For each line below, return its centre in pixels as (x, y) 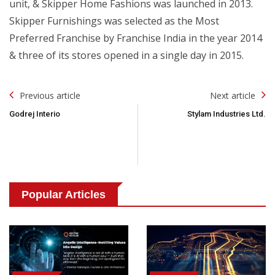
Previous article (50, 95)
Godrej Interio (35, 114)
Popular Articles (64, 194)
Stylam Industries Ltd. (227, 114)
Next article (233, 95)
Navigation (33, 108)
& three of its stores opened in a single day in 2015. (126, 55)
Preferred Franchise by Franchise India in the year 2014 (136, 38)
